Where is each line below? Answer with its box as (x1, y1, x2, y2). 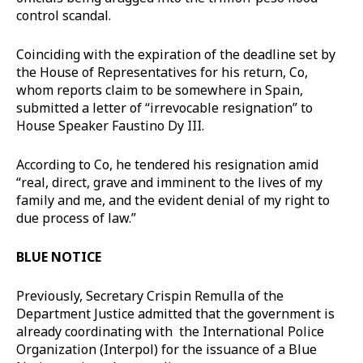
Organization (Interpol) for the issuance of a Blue (16, 340, 317, 358)
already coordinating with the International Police (16, 322, 324, 340)
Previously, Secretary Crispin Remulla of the (16, 286, 284, 305)
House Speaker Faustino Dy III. (16, 116, 204, 135)
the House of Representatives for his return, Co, (16, 62, 308, 81)
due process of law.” (16, 208, 136, 227)
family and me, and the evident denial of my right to (16, 190, 330, 209)
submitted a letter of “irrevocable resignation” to (16, 98, 313, 117)
